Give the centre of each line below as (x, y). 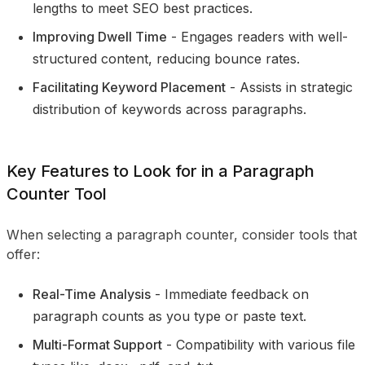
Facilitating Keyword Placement (129, 87)
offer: (23, 254)
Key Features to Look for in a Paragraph (161, 171)
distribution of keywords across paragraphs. (169, 109)
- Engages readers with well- (257, 37)
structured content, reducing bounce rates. (166, 59)
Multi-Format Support (97, 345)
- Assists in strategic (291, 87)
